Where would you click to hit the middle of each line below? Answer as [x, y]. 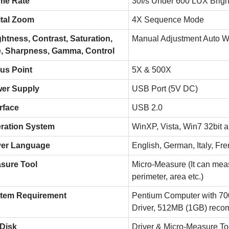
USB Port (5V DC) [165, 88]
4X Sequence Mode [168, 19]
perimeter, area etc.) [167, 176]
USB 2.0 [147, 107]
